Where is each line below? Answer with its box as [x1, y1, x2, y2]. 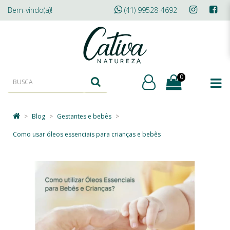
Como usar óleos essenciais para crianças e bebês [13, 130, 161, 139]
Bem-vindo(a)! [8, 5, 52, 15]
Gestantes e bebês [57, 112, 111, 121]
